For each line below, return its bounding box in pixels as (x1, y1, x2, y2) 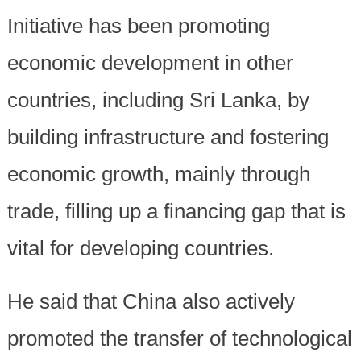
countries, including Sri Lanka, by (6, 88, 309, 113)
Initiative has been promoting (6, 14, 270, 39)
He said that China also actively (6, 289, 295, 314)
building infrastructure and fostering (6, 125, 329, 150)
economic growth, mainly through (6, 162, 310, 187)
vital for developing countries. (6, 236, 274, 261)
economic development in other (6, 51, 293, 76)
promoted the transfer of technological (6, 326, 352, 351)
